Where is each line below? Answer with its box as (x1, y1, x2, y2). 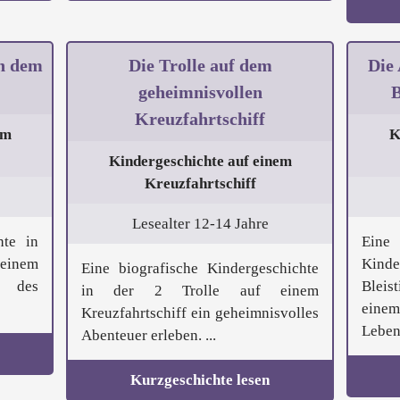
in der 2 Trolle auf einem (81, 282, 319, 300)
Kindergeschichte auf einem (108, 153, 292, 171)
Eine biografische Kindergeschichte (81, 260, 319, 278)
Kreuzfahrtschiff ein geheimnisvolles (81, 304, 319, 322)
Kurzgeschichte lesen (130, 371, 270, 389)
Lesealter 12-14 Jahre (131, 215, 269, 233)
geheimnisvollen (137, 82, 262, 103)
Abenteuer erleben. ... (81, 327, 216, 345)
